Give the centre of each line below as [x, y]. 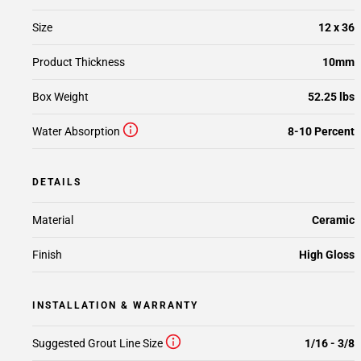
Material [53, 220]
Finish [47, 255]
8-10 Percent [321, 131]
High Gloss [327, 255]
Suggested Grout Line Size [98, 343]
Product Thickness [79, 62]
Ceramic [333, 220]
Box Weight [60, 97]
